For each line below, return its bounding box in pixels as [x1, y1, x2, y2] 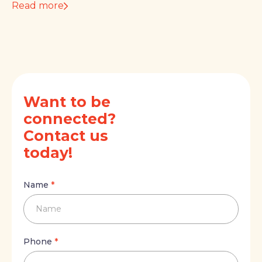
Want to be [23, 93, 111, 111]
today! [23, 144, 73, 162]
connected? [23, 110, 116, 128]
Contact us [23, 127, 108, 145]
